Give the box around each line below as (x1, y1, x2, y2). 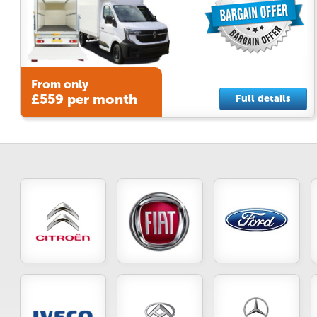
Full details (235, 92, 291, 105)
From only (30, 77, 88, 92)
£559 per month (30, 91, 137, 108)
